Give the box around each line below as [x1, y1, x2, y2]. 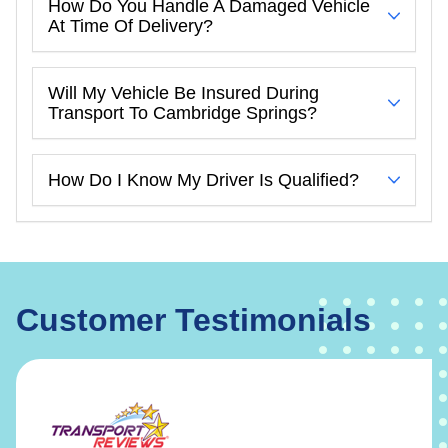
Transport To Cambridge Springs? [48, 102, 317, 123]
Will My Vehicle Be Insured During [48, 82, 319, 103]
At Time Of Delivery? [48, 15, 213, 36]
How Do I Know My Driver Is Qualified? [48, 169, 359, 190]
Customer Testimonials [16, 301, 371, 338]
